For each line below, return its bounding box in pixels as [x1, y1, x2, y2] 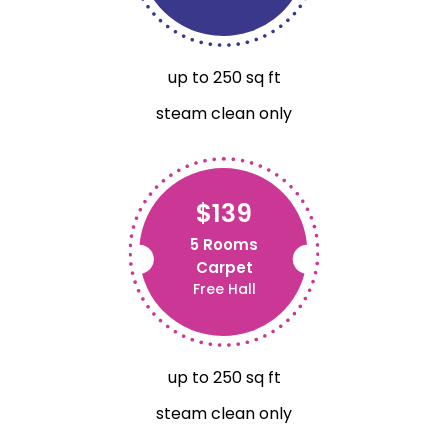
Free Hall [192, 278, 256, 299]
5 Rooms [190, 233, 258, 255]
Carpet [195, 256, 253, 278]
